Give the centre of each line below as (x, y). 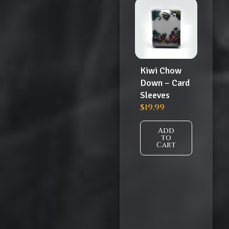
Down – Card (165, 83)
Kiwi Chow (161, 71)
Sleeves (155, 95)
